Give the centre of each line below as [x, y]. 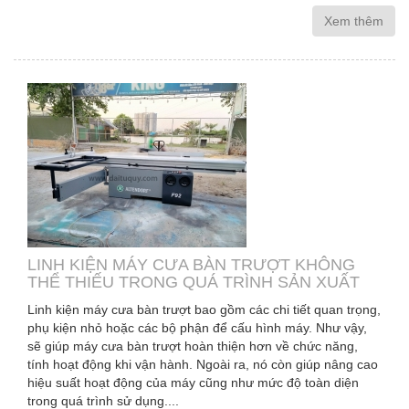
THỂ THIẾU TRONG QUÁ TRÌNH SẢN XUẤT [194, 282]
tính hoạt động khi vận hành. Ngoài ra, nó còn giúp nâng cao [203, 364]
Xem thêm [354, 21]
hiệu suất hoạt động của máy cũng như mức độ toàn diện [193, 383]
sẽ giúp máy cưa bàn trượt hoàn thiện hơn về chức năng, [193, 346]
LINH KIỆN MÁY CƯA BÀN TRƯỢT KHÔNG [191, 265]
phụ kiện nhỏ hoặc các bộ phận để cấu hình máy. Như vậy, [197, 328]
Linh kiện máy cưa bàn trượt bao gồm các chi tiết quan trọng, [204, 309]
